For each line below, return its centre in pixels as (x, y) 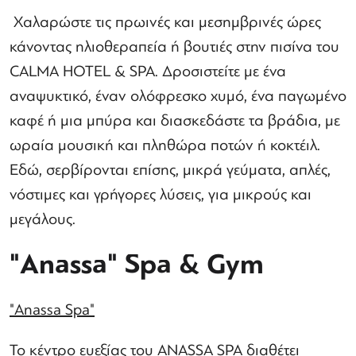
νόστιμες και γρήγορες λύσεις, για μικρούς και (161, 194)
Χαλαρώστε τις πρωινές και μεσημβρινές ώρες (165, 22)
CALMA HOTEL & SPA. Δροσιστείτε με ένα (148, 71)
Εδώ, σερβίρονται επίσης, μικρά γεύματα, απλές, (170, 170)
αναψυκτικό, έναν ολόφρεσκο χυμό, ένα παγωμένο (178, 96)
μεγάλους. (43, 219)
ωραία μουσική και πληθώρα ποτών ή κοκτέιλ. (165, 145)
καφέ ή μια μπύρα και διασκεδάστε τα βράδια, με (175, 120)
